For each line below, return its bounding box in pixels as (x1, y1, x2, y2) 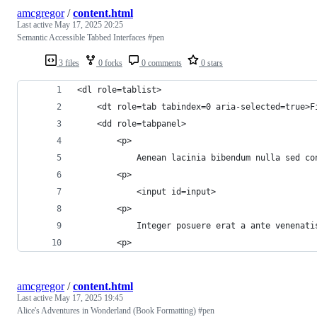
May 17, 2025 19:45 (54, 292, 123, 303)
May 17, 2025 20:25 (54, 19, 123, 30)
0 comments (139, 57, 182, 68)
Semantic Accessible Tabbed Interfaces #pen (17, 32, 164, 42)
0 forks (96, 57, 122, 68)
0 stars (199, 57, 223, 68)
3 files (57, 57, 79, 68)
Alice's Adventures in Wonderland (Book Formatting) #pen (17, 305, 214, 316)
